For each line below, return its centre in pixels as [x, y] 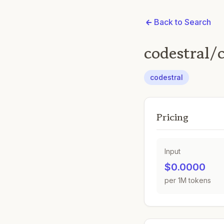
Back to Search [182, 22]
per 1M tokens [188, 180]
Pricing [172, 117]
